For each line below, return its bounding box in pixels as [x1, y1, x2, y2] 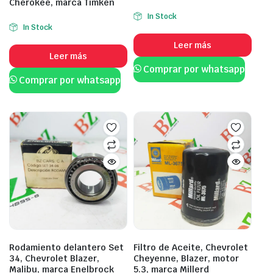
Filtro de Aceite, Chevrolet [133, 242, 248, 253]
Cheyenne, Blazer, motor [133, 253, 239, 264]
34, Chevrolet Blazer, [9, 253, 99, 264]
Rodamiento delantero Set [9, 242, 124, 253]
